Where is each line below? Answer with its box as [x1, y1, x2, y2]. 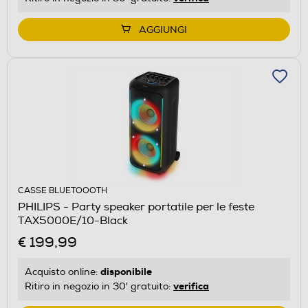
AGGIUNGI [139, 23, 187, 36]
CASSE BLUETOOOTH [18, 185, 107, 196]
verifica [173, 279, 209, 292]
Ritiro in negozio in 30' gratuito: [25, 280, 173, 292]
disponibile [100, 265, 152, 278]
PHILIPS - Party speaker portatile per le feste [18, 199, 254, 214]
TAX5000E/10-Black [18, 213, 128, 228]
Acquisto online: [25, 265, 100, 278]
